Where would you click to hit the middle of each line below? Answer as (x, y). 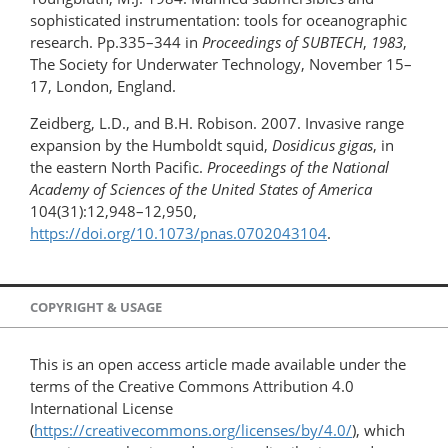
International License (101, 408)
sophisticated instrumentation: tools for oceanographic (218, 20)
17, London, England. (103, 86)
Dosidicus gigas (322, 145)
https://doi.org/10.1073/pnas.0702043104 (178, 233)
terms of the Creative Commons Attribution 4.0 (192, 386)
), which (378, 430)
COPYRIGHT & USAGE (96, 306)
